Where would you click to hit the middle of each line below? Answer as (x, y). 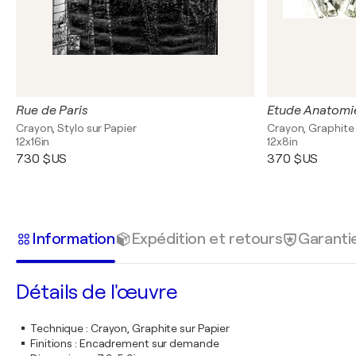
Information (74, 238)
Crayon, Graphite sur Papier (160, 328)
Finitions (52, 343)
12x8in (282, 141)
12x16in (33, 141)
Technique (57, 328)
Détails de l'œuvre (97, 292)
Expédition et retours (207, 238)
